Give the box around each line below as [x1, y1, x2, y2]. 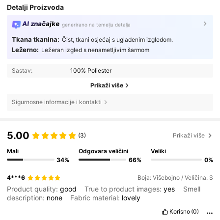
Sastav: [11, 66, 32, 74]
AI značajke [22, 20, 60, 28]
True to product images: [84, 185, 164, 193]
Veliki [150, 147, 166, 155]
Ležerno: [11, 46, 39, 54]
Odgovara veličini [79, 147, 129, 155]
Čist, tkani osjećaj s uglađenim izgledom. [61, 35, 173, 43]
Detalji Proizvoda [7, 2, 64, 11]
